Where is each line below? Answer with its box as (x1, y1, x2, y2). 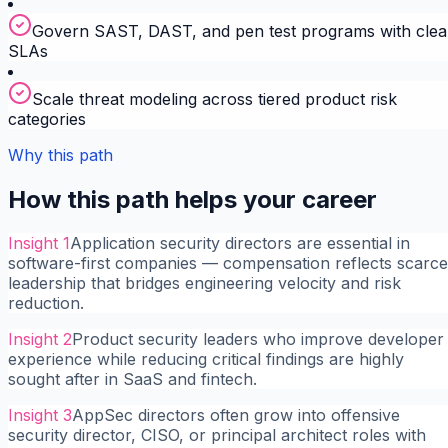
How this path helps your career (8, 184, 377, 214)
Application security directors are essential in (70, 233, 410, 254)
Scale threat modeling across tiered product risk (32, 88, 397, 109)
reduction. (8, 293, 84, 314)
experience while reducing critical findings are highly (8, 349, 404, 370)
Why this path (8, 144, 113, 165)
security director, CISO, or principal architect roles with (8, 425, 426, 446)
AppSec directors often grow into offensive (72, 405, 400, 426)
